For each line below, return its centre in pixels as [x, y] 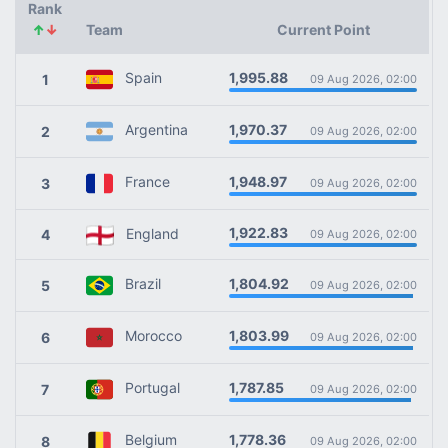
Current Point [323, 29]
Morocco [147, 336]
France [141, 182]
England [146, 233]
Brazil [137, 284]
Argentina [150, 130]
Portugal [146, 388]
